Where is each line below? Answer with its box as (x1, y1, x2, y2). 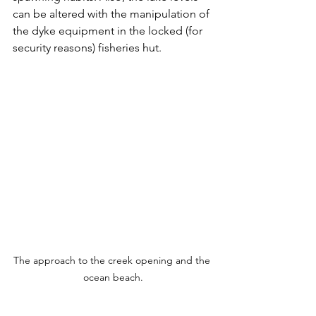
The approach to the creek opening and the (13, 254, 213, 267)
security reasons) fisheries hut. (13, 41, 167, 54)
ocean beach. (83, 271, 143, 284)
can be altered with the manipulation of (13, 7, 212, 20)
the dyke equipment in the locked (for (13, 24, 205, 37)
